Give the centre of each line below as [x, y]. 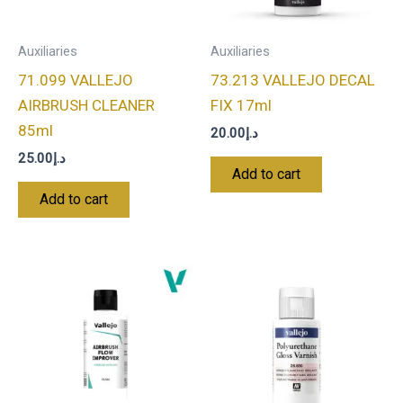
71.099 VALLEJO [76, 80]
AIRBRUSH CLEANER [86, 105]
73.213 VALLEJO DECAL [293, 80]
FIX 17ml [241, 105]
